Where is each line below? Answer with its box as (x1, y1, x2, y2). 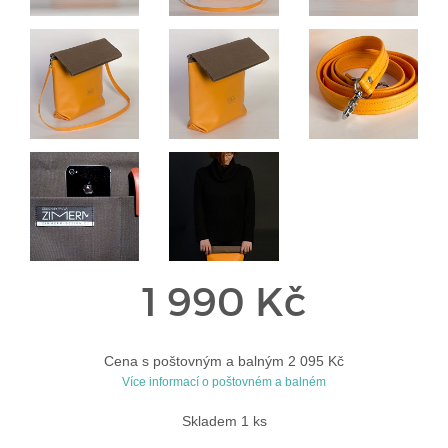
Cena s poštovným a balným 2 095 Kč (104, 352, 344, 369)
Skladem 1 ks (181, 412, 267, 429)
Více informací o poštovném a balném (122, 374, 326, 389)
